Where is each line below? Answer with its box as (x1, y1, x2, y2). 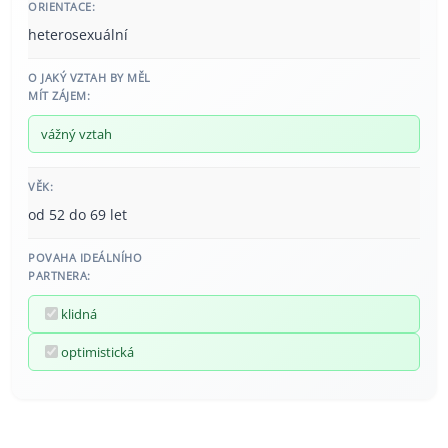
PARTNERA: (28, 267, 91, 283)
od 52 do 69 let (28, 204, 127, 224)
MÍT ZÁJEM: (28, 87, 90, 103)
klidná (61, 304, 97, 323)
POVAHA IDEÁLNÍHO (28, 249, 142, 265)
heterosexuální (28, 24, 128, 44)
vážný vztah (41, 124, 112, 143)
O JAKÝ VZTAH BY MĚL (28, 69, 151, 85)
